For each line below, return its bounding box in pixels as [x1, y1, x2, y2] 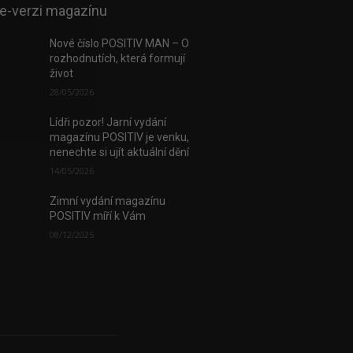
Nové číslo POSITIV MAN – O [49, 36, 189, 50]
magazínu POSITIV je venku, [49, 130, 189, 143]
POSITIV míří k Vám [49, 209, 146, 222]
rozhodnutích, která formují [49, 51, 185, 65]
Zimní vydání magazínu [49, 194, 165, 207]
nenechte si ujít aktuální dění [49, 145, 189, 158]
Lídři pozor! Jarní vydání [49, 115, 166, 128]
